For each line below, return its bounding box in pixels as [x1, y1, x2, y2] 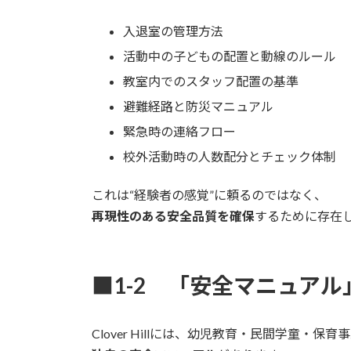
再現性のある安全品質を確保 [92, 208, 255, 223]
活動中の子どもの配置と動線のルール [123, 48, 336, 63]
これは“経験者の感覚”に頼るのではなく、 [92, 186, 327, 202]
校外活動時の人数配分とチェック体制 [123, 148, 336, 164]
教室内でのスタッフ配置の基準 [123, 73, 299, 89]
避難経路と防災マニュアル [123, 98, 273, 114]
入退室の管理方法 [123, 23, 223, 38]
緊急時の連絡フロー [123, 123, 236, 139]
